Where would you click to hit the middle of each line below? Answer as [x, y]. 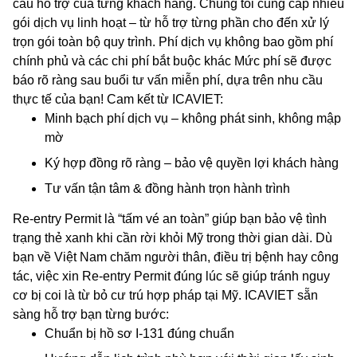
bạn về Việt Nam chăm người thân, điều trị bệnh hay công [176, 257]
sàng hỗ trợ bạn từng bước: [91, 315]
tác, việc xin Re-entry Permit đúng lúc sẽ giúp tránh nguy [171, 277]
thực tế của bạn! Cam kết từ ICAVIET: [118, 100]
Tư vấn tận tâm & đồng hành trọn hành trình [167, 189]
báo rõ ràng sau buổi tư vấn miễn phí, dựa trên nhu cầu [168, 80]
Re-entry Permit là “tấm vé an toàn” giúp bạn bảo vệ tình [170, 219]
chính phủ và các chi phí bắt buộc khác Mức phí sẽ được [172, 61]
